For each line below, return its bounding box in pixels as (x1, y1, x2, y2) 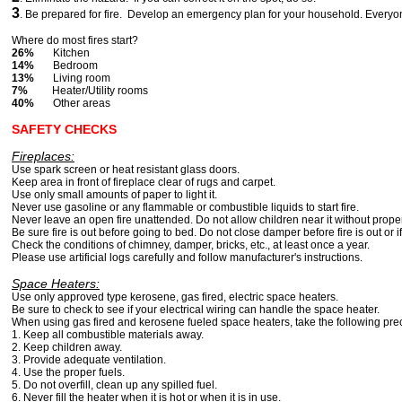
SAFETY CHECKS (12, 122, 117, 137)
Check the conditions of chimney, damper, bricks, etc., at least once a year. (12, 239, 370, 252)
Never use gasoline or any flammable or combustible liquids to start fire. (12, 201, 359, 214)
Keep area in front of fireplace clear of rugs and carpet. (12, 176, 275, 189)
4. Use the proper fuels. (12, 366, 125, 380)
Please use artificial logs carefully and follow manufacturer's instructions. (12, 251, 363, 265)
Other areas (34, 97, 110, 110)
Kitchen (34, 47, 90, 60)
